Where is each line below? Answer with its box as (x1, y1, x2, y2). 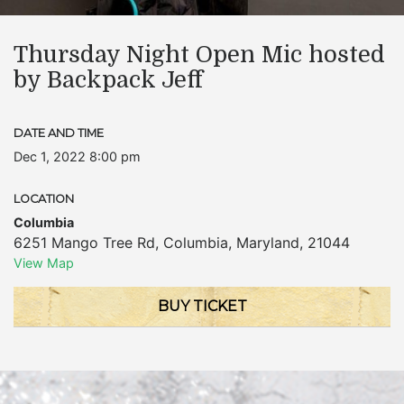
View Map (14, 255, 74, 271)
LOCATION (14, 192, 74, 206)
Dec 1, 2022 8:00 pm (14, 149, 141, 164)
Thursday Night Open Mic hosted (14, 41, 385, 68)
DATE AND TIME (14, 126, 104, 140)
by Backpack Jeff (14, 67, 203, 93)
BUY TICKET (157, 298, 247, 315)
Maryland (236, 234, 299, 252)
